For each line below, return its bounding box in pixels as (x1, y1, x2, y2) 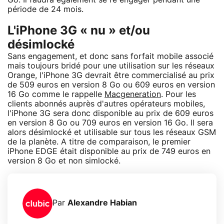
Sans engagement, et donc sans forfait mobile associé (7, 52, 213, 60)
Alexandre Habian (67, 199, 137, 207)
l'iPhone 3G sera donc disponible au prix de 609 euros (7, 109, 213, 117)
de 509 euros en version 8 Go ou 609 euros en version (7, 80, 215, 89)
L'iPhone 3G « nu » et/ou (7, 24, 150, 37)
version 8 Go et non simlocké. (7, 156, 120, 165)
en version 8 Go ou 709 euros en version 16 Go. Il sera (7, 118, 213, 127)
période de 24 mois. (7, 5, 83, 13)
